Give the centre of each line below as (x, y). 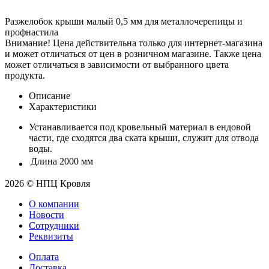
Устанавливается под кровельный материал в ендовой (140, 127)
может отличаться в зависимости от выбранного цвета (117, 64)
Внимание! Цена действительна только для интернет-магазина (134, 43)
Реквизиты (51, 236)
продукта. (25, 75)
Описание (50, 95)
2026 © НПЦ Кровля (47, 183)
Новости (47, 214)
